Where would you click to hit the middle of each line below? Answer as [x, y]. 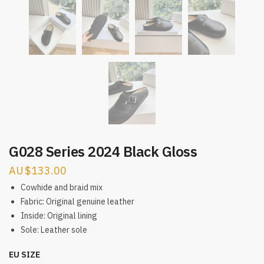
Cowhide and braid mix [62, 188]
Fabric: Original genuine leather [77, 202]
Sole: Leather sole [54, 230]
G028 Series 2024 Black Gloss [103, 152]
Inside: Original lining [59, 216]
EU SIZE [24, 255]
